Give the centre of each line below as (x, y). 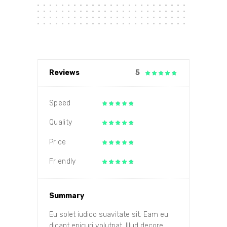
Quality (61, 123)
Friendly (63, 162)
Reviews (64, 72)
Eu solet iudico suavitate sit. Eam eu (109, 215)
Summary (67, 196)
